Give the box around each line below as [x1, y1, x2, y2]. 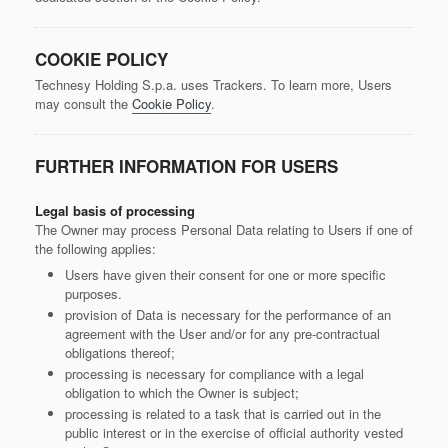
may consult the [35, 94, 132, 113]
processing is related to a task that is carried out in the [65, 404, 381, 423]
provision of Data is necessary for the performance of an [65, 305, 391, 324]
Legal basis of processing [35, 201, 195, 220]
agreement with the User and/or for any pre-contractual [65, 324, 380, 343]
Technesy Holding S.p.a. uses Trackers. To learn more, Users [35, 75, 392, 94]
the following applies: [35, 239, 156, 258]
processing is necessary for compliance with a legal [65, 364, 364, 383]
